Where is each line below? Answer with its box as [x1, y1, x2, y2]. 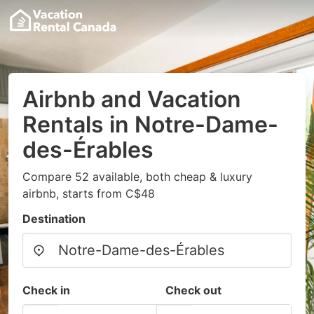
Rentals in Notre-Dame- [22, 111, 278, 138]
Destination [22, 212, 86, 226]
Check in [22, 283, 70, 297]
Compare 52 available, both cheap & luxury [22, 170, 252, 184]
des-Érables [22, 136, 153, 163]
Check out [165, 283, 221, 297]
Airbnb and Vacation [22, 86, 241, 113]
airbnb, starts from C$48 [22, 186, 155, 200]
